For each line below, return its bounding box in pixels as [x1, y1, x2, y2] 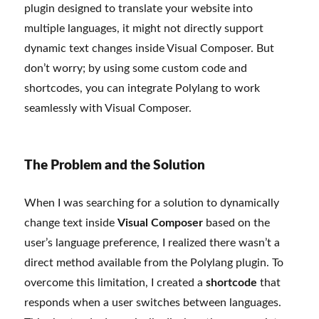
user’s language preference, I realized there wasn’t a [24, 237, 281, 249]
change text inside [24, 217, 118, 229]
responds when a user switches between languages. [24, 297, 282, 309]
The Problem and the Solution [24, 159, 206, 173]
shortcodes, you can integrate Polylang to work [24, 83, 261, 95]
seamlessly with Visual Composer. [24, 103, 192, 115]
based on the [203, 217, 271, 229]
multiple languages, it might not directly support [24, 23, 264, 35]
